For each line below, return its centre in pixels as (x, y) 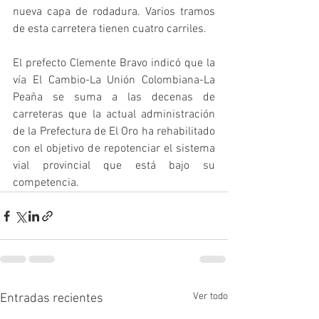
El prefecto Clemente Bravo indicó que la (114, 64)
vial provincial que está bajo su (114, 166)
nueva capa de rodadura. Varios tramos (114, 12)
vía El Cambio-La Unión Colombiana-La (114, 81)
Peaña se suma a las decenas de (114, 98)
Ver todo (210, 297)
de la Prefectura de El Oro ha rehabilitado (114, 132)
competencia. (46, 183)
